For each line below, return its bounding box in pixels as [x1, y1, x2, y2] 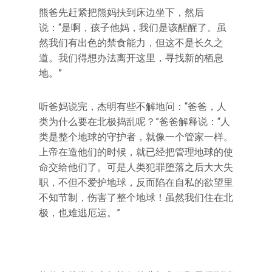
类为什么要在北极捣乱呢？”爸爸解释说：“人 [39, 116, 230, 127]
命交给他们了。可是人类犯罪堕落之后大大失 [39, 161, 233, 173]
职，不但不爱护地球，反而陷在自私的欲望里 [39, 177, 233, 188]
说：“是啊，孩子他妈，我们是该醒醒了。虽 [39, 22, 226, 33]
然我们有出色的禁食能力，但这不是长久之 [39, 37, 223, 49]
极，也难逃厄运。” [39, 207, 120, 219]
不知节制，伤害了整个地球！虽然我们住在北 [39, 192, 233, 203]
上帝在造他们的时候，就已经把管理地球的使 [39, 146, 233, 158]
